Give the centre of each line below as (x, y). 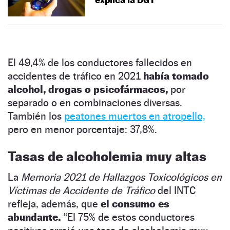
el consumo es (135, 204)
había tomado (176, 76)
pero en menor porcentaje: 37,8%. (84, 129)
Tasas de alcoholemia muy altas (107, 156)
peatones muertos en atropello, (135, 116)
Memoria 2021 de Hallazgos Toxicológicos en (121, 177)
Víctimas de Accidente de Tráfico (81, 190)
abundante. (34, 217)
